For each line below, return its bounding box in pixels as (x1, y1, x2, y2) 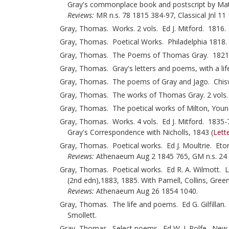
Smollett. (67, 210, 99, 220)
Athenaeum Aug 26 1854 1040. (94, 186, 198, 196)
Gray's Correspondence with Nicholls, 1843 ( (67, 127, 213, 137)
